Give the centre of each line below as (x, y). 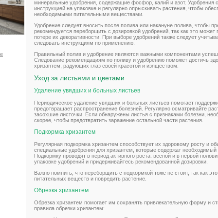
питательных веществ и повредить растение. (90, 179)
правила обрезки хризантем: (69, 209)
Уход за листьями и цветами (79, 78)
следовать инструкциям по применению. (84, 43)
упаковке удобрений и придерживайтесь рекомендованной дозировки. (121, 162)
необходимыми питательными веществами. (89, 14)
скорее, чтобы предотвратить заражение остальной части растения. (119, 120)
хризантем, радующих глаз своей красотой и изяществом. (106, 65)
